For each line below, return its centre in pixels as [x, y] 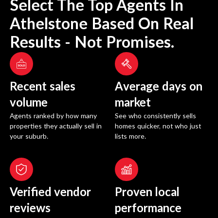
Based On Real [141, 25]
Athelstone [49, 25]
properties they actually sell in [56, 127]
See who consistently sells [155, 117]
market [133, 103]
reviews [30, 209]
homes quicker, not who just [158, 127]
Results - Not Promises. [92, 43]
